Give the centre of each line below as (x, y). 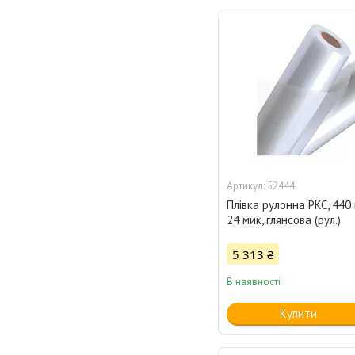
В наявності (254, 282)
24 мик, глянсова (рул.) (284, 220)
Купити (298, 314)
